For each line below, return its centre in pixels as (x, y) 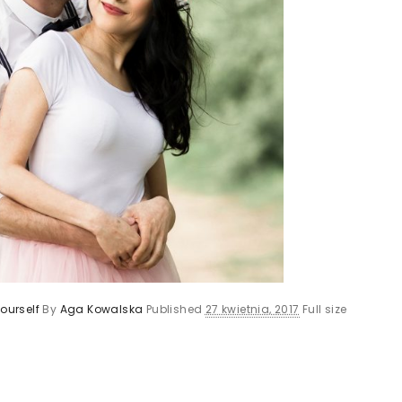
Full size (325, 310)
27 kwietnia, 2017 (252, 310)
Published (175, 310)
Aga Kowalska (101, 310)
